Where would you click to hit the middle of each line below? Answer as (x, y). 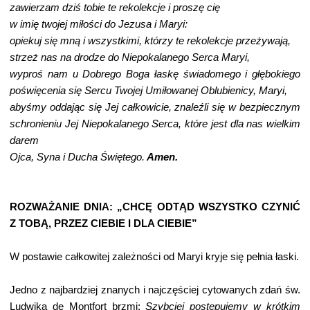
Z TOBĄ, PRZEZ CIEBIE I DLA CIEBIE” (103, 224)
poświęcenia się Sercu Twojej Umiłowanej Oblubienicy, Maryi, (148, 91)
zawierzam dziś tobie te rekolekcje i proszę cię (115, 8)
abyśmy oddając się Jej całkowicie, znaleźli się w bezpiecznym (155, 107)
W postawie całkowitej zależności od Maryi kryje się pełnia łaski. (154, 257)
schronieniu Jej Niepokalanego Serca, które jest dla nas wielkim (155, 124)
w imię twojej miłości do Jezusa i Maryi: (99, 24)
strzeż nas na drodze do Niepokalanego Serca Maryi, (142, 57)
